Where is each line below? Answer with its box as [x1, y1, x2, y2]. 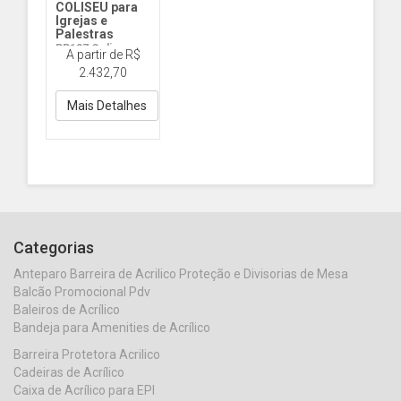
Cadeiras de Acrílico [13, 364, 124, 380]
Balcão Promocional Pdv [13, 284, 150, 299]
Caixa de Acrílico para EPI [13, 382, 155, 397]
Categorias [13, 237, 94, 257]
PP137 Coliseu [55, 41, 132, 55]
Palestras [55, 26, 114, 41]
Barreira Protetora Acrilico [13, 346, 160, 362]
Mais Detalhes [67, 98, 147, 113]
